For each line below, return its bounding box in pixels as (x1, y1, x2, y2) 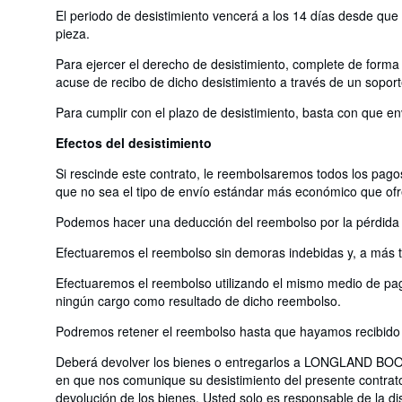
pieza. (56, 23, 90, 42)
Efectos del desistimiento (56, 133, 212, 152)
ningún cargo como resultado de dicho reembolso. (56, 291, 341, 310)
